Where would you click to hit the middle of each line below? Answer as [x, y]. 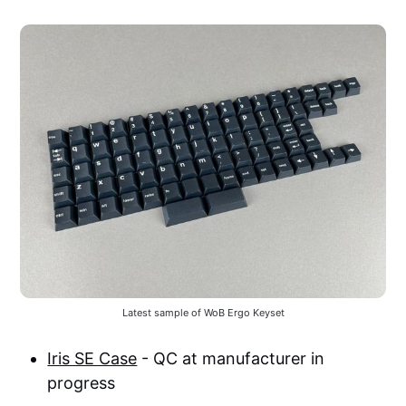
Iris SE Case [92, 359]
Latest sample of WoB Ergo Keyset [203, 313]
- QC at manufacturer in [231, 359]
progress [82, 383]
